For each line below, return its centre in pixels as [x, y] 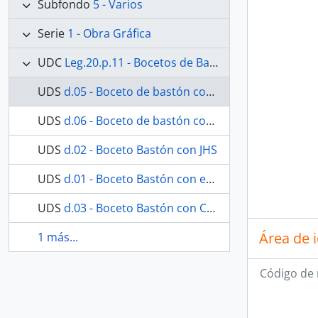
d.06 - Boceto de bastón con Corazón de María [135, 121]
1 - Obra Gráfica [109, 33]
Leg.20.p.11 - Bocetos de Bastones [137, 62]
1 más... [58, 237]
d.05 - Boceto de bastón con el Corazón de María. [135, 92]
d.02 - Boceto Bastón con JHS [141, 150]
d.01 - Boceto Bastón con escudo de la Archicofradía [135, 179]
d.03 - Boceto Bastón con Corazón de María [135, 208]
